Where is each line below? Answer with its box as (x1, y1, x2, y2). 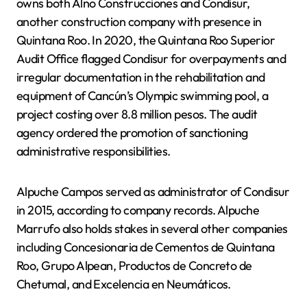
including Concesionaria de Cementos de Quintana (16, 238, 275, 255)
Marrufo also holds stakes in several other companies (16, 220, 288, 236)
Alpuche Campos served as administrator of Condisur (16, 183, 289, 199)
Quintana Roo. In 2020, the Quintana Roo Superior (16, 32, 275, 48)
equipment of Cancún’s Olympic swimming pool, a (16, 87, 269, 103)
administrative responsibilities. (16, 143, 171, 159)
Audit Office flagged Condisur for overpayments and (16, 50, 286, 66)
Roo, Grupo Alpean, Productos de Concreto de (16, 257, 252, 273)
